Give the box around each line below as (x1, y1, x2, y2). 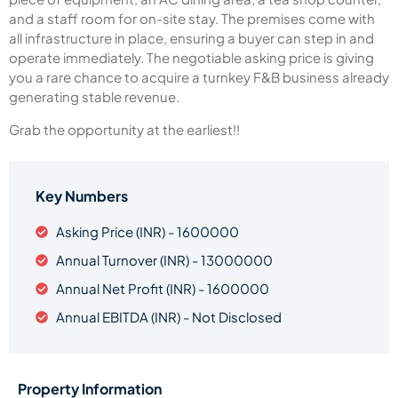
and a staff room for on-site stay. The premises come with (9, 10, 375, 28)
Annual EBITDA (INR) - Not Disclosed (55, 307, 282, 325)
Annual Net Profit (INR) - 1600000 (55, 279, 269, 297)
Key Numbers (36, 186, 128, 205)
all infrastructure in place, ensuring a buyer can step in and (9, 29, 374, 47)
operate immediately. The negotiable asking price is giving (9, 49, 374, 67)
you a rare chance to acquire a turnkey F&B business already (9, 68, 389, 86)
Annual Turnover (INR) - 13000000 (55, 251, 273, 268)
